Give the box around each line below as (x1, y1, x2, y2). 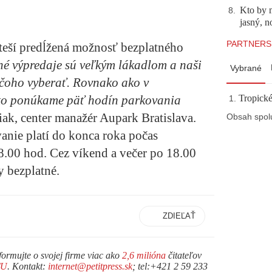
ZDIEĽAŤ (163, 211, 195, 221)
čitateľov (166, 250, 202, 261)
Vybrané (230, 63, 262, 73)
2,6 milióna (122, 250, 166, 261)
